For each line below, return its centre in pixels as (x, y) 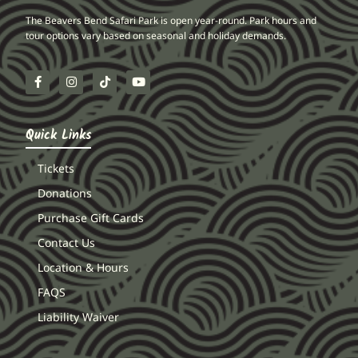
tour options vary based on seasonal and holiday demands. (157, 35)
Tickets (56, 168)
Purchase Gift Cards (91, 217)
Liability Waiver (79, 316)
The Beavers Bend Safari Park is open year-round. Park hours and (171, 20)
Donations (65, 193)
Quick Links (59, 135)
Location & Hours (84, 267)
